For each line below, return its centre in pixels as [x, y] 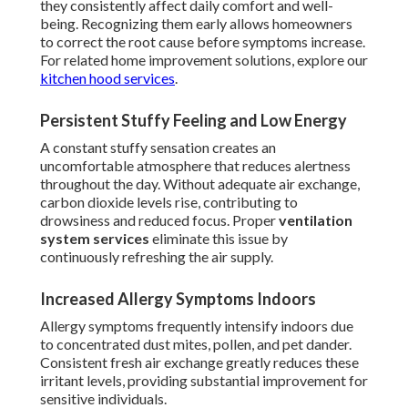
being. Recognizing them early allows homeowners [196, 24]
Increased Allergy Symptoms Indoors [178, 299]
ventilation [316, 220]
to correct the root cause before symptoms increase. [203, 42]
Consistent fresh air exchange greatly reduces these [199, 362]
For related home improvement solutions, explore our [204, 60]
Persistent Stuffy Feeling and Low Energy [194, 121]
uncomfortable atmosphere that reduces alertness [195, 166]
